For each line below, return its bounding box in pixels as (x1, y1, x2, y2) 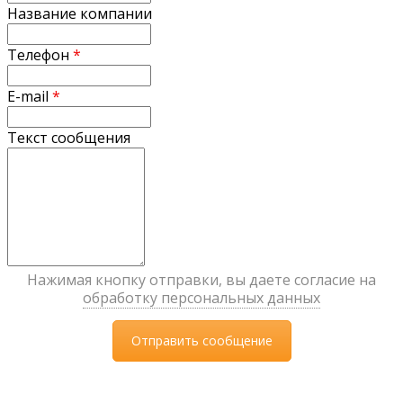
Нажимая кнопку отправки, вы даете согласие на (27, 269, 376, 290)
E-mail (7, 85, 52, 106)
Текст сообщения (7, 127, 130, 148)
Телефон (7, 44, 73, 65)
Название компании (7, 3, 152, 23)
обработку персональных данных (83, 287, 320, 308)
